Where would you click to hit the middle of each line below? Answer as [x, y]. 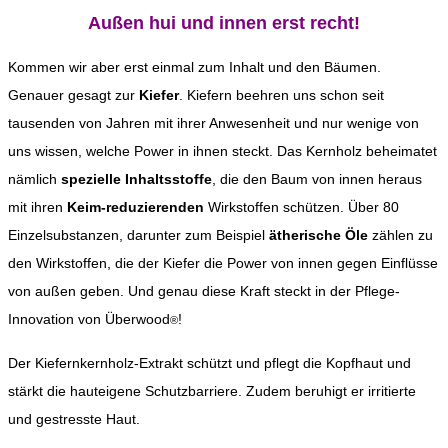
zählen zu [400, 234]
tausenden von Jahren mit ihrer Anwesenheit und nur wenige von [213, 122]
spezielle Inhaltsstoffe [134, 178]
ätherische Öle [318, 234]
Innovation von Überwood [89, 318]
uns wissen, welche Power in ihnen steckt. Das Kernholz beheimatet [222, 150]
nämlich [32, 178]
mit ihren [35, 206]
